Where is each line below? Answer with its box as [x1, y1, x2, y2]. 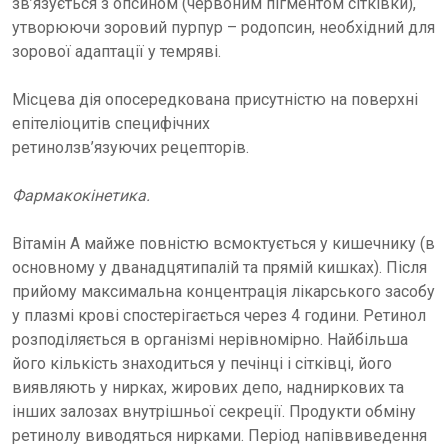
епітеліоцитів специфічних [12, 114, 210, 133]
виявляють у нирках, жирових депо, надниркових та [12, 378, 404, 397]
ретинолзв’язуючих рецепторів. [12, 138, 249, 157]
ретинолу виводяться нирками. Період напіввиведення [12, 426, 427, 445]
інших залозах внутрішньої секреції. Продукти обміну [12, 402, 416, 421]
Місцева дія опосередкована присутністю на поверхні [12, 90, 418, 109]
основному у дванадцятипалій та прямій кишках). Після [12, 258, 427, 277]
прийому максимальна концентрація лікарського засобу [12, 282, 435, 301]
